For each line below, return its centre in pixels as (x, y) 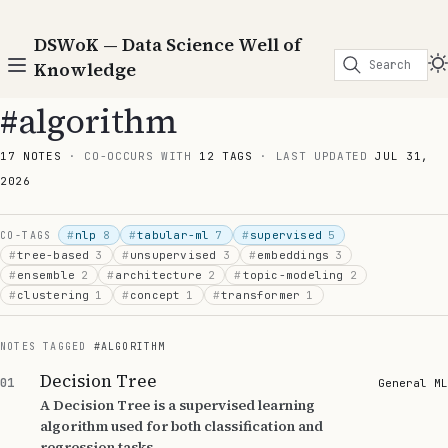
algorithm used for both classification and (181, 426)
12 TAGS (226, 156)
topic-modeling (293, 275)
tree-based (53, 255)
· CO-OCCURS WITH (130, 156)
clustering (53, 295)
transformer (260, 295)
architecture (159, 275)
